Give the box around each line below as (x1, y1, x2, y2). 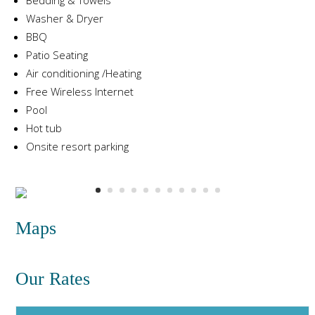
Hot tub (26, 120, 63, 135)
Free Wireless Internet (26, 84, 134, 98)
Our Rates (15, 268, 91, 289)
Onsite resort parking (26, 139, 129, 153)
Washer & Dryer (26, 11, 104, 25)
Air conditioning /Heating (26, 65, 142, 80)
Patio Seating (26, 47, 89, 62)
